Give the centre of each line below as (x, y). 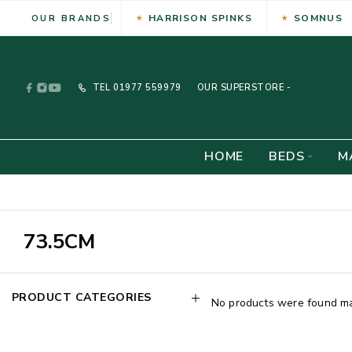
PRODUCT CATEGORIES (82, 297)
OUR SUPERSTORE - (244, 88)
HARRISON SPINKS (200, 18)
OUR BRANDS (71, 18)
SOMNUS (318, 18)
